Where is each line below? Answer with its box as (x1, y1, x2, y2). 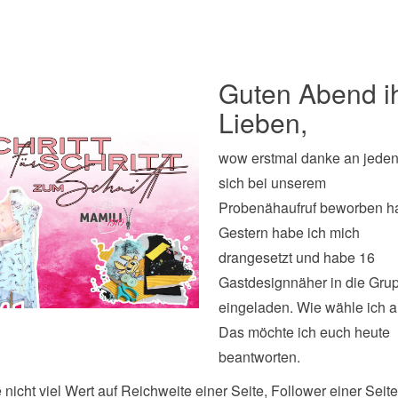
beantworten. (219, 346, 301, 367)
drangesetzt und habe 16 (219, 246, 376, 267)
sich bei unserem (219, 171, 327, 193)
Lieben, (219, 102, 308, 141)
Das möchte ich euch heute (219, 321, 391, 342)
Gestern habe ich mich (219, 221, 361, 243)
